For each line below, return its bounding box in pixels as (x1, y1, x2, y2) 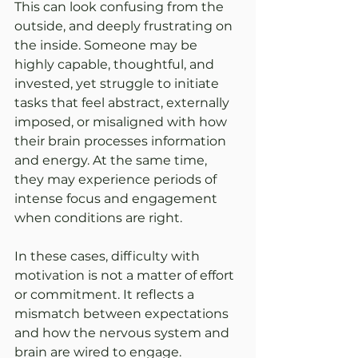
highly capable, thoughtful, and (14, 57, 217, 73)
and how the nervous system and (14, 325, 233, 341)
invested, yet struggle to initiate (14, 76, 222, 92)
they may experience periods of (14, 172, 220, 188)
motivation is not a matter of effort (14, 268, 237, 284)
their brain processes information (14, 133, 229, 149)
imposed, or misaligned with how (14, 114, 230, 130)
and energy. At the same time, (14, 153, 210, 169)
